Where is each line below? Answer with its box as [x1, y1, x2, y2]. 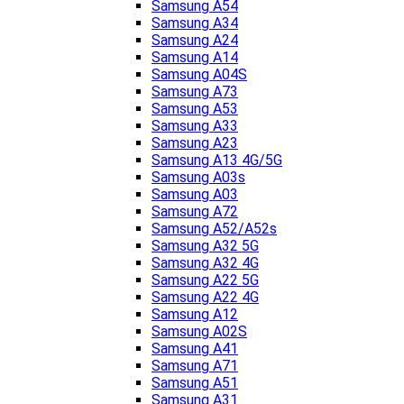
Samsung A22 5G [151, 271, 259, 289]
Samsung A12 [151, 306, 238, 324]
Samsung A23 [151, 134, 238, 152]
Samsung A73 [151, 83, 238, 101]
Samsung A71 [151, 357, 238, 375]
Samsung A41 [151, 340, 238, 358]
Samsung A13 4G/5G [151, 151, 282, 170]
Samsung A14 [151, 49, 238, 67]
